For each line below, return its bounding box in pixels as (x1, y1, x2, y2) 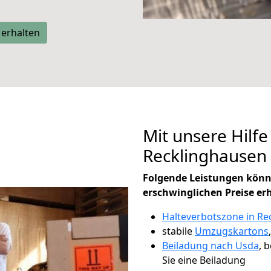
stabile (162, 224, 195, 238)
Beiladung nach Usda (162, 239, 259, 252)
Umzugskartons (195, 224, 269, 238)
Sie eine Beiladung (162, 253, 246, 267)
